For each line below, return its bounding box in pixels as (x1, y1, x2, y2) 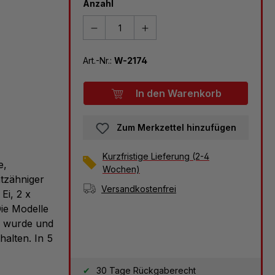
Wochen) (102, 164, 140, 175)
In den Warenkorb (135, 87, 222, 100)
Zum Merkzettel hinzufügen (116, 122, 236, 133)
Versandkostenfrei (101, 183, 176, 194)
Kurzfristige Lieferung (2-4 (102, 151, 209, 162)
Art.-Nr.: (83, 55, 114, 66)
